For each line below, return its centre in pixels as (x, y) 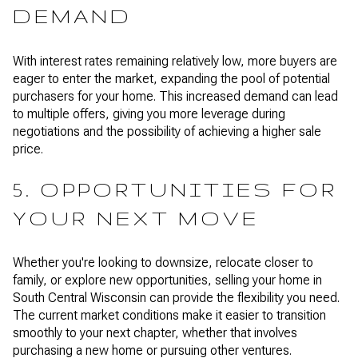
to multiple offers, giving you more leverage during (149, 113)
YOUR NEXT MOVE (136, 218)
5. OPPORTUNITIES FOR (175, 189)
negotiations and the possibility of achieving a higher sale (167, 131)
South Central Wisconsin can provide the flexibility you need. (176, 298)
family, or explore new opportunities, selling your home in (167, 280)
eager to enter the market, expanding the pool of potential (171, 78)
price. (28, 149)
